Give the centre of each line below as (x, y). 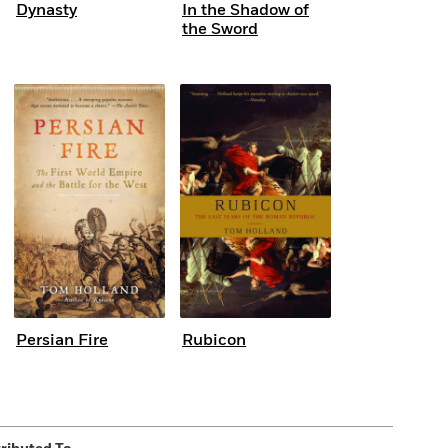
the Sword (220, 29)
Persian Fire (62, 340)
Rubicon (214, 340)
